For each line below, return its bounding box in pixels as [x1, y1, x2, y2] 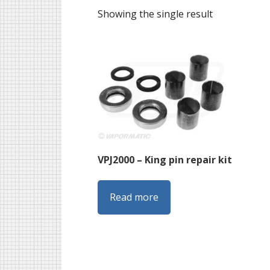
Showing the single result [98, 7, 213, 20]
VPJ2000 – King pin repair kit [98, 153, 232, 167]
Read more [110, 190, 159, 204]
